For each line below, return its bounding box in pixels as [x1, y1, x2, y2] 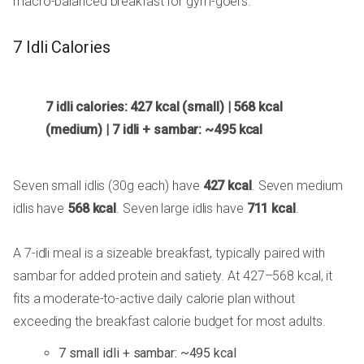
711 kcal [246, 201, 296, 217]
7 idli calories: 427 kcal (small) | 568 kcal [45, 99, 283, 115]
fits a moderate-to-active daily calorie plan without [13, 291, 295, 307]
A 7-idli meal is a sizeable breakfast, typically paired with [13, 245, 325, 262]
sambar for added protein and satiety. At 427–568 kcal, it [13, 268, 333, 284]
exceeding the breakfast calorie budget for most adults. [13, 314, 326, 330]
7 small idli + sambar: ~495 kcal [58, 345, 236, 362]
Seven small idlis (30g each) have [13, 178, 203, 194]
